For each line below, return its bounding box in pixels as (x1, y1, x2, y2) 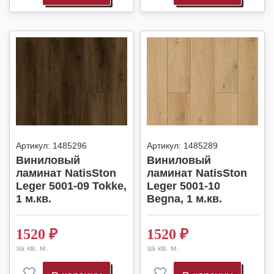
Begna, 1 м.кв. (147, 193, 222, 205)
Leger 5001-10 (147, 180, 220, 192)
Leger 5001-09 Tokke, (16, 180, 127, 192)
